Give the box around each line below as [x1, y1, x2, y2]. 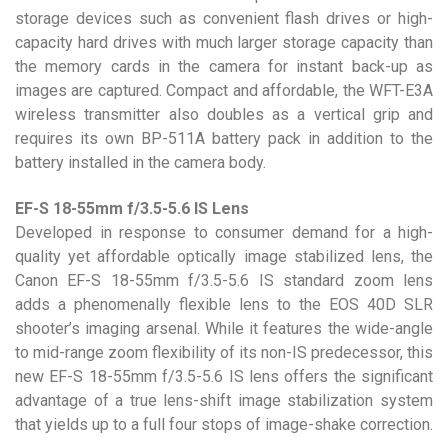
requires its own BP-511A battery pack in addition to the [15, 129, 433, 148]
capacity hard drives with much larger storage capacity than [15, 33, 433, 52]
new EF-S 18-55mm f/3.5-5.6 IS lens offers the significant [15, 367, 433, 386]
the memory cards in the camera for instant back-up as [15, 57, 433, 76]
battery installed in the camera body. [15, 153, 266, 172]
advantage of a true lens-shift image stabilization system [15, 391, 433, 410]
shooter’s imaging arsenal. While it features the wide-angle [15, 319, 433, 338]
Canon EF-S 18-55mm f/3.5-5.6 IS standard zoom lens [15, 271, 433, 290]
